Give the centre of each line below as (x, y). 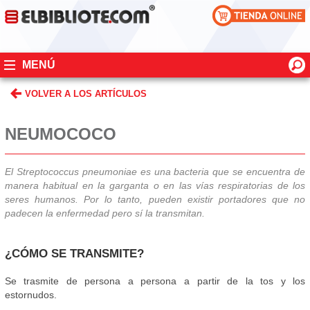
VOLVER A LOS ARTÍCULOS (86, 93)
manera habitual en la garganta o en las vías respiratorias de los (155, 186)
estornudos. (30, 295)
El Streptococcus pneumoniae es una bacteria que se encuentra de (155, 172)
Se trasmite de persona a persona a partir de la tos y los (155, 281)
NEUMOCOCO (60, 134)
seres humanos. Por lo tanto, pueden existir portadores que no (155, 200)
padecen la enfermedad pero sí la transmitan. (104, 213)
